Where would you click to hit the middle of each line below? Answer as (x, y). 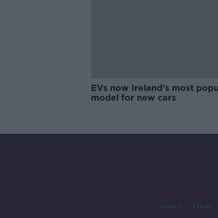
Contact (172, 207)
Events (202, 207)
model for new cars (133, 98)
